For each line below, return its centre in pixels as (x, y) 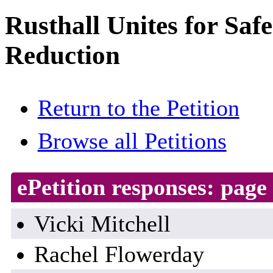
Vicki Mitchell (102, 224)
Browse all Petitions (132, 141)
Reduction (62, 55)
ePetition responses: (119, 187)
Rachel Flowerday (119, 254)
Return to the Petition (138, 108)
